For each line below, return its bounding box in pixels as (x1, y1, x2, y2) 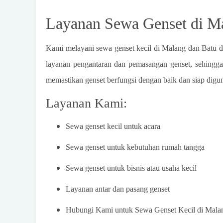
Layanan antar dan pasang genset (66, 185, 170, 193)
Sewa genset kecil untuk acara (66, 122, 160, 130)
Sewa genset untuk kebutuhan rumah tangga (66, 143, 205, 151)
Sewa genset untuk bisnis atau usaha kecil (66, 164, 197, 172)
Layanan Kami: (46, 96, 127, 111)
